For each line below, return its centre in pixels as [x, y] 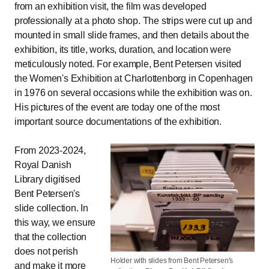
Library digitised [47, 179]
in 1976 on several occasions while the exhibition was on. [133, 92]
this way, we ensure [55, 222]
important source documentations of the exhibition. [118, 121]
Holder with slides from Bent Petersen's [172, 260]
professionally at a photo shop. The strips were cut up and [133, 20]
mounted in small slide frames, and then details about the [132, 35]
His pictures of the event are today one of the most [117, 107]
